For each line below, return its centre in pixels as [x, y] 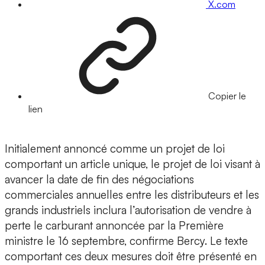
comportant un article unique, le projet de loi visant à [132, 164]
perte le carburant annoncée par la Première [114, 226]
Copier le [227, 96]
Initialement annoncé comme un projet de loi [115, 149]
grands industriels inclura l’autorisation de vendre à [128, 210]
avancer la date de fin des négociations [99, 180]
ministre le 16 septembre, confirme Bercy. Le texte [126, 241]
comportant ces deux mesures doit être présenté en [131, 256]
